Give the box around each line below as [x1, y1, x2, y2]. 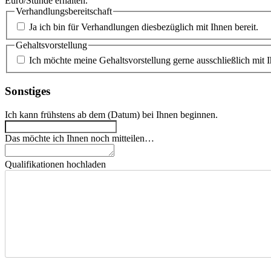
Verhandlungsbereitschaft [16, 6, 112, 17]
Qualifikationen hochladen [5, 158, 106, 169]
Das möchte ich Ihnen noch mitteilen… [5, 132, 154, 143]
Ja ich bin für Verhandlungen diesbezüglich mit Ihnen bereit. [29, 21, 258, 32]
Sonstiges [5, 85, 50, 98]
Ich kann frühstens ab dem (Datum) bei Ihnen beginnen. [5, 109, 218, 120]
